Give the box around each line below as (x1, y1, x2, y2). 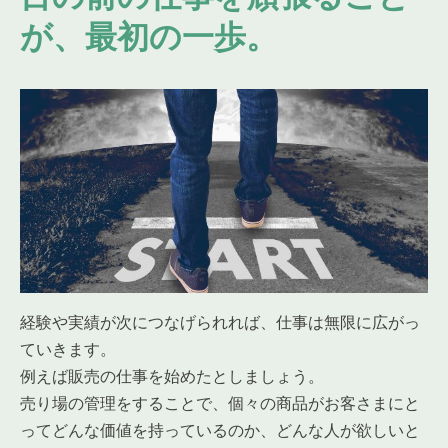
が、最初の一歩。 (20, 16, 278, 57)
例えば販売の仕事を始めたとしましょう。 (20, 364, 324, 387)
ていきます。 (20, 337, 116, 360)
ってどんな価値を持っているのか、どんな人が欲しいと (20, 418, 420, 441)
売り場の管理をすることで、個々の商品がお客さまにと (20, 391, 420, 414)
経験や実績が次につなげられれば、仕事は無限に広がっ (20, 310, 420, 333)
